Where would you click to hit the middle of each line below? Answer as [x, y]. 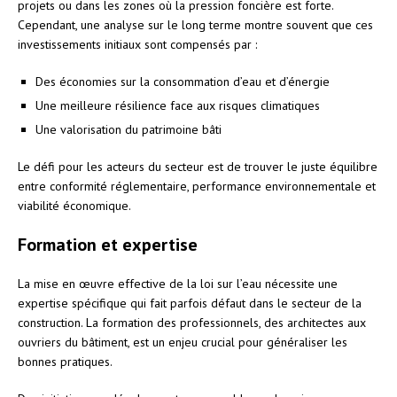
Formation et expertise [108, 244]
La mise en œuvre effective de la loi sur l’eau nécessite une [178, 283]
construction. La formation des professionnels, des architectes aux [192, 322]
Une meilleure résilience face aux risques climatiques [178, 105]
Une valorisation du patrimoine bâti [128, 129]
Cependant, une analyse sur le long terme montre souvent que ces [195, 24]
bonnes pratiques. [65, 361]
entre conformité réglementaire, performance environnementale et [197, 186]
